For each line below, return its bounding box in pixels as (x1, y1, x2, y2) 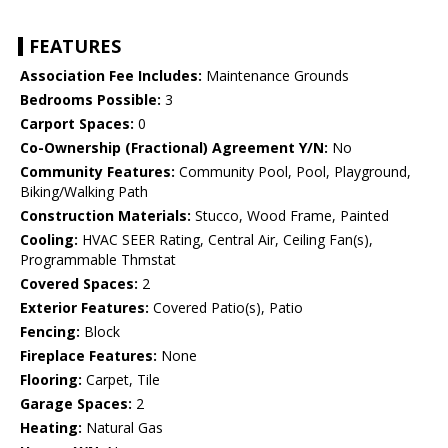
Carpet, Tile (82, 370, 160, 390)
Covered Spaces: (20, 274, 138, 294)
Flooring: (20, 370, 82, 390)
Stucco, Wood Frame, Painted (191, 206, 389, 226)
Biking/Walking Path (20, 182, 148, 202)
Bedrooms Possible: (20, 90, 161, 110)
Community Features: (20, 162, 175, 182)
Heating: (20, 418, 82, 438)
